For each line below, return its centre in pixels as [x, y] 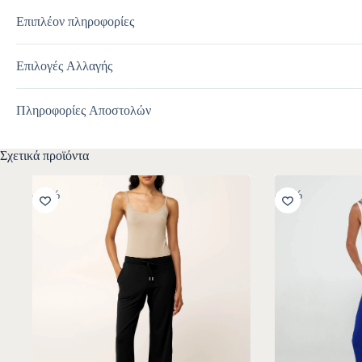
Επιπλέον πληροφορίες [75, 21]
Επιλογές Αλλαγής [64, 65]
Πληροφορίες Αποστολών [84, 110]
